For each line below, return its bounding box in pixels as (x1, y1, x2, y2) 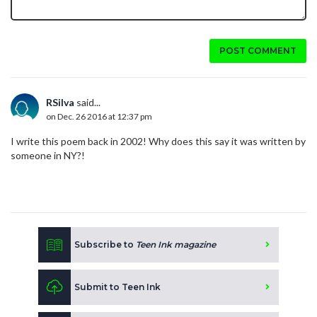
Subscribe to (74, 238, 136, 250)
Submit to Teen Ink (74, 281, 161, 292)
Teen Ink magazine (136, 238, 216, 250)
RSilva (46, 96, 74, 108)
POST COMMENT (219, 45, 296, 56)
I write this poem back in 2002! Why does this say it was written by (11, 134, 306, 147)
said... (74, 96, 100, 108)
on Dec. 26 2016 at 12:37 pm (46, 110, 152, 122)
